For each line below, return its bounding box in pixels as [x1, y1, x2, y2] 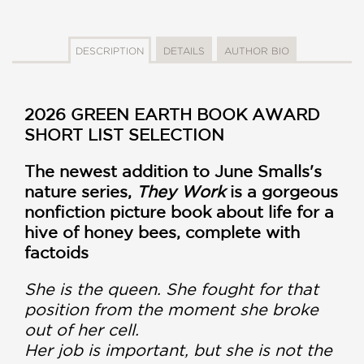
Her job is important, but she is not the [24, 340, 332, 359]
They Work [136, 182, 225, 201]
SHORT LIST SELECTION [24, 125, 224, 144]
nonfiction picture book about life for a [24, 202, 334, 221]
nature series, [24, 182, 136, 201]
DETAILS [162, 45, 205, 56]
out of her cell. [24, 320, 139, 339]
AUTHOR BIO [223, 45, 289, 56]
